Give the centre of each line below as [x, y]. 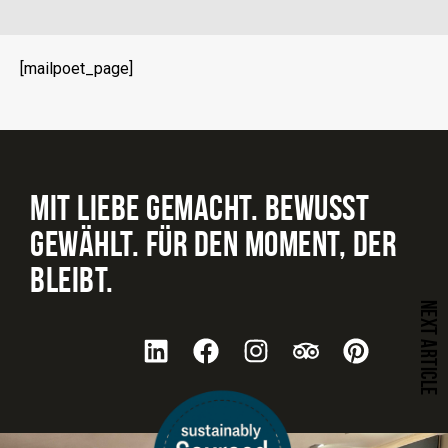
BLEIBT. [72, 280]
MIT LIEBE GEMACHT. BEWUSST [199, 208]
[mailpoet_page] [76, 68]
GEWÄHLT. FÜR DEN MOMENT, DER [213, 244]
